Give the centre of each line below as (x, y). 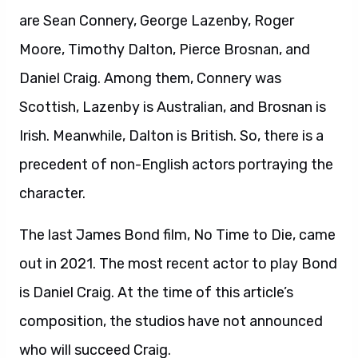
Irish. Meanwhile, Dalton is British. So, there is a (171, 136)
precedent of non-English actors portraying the (176, 165)
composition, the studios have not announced (171, 322)
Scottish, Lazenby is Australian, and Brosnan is (173, 107)
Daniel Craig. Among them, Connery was (150, 79)
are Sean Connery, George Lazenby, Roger (157, 21)
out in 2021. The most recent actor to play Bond (178, 264)
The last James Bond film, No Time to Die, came (177, 235)
